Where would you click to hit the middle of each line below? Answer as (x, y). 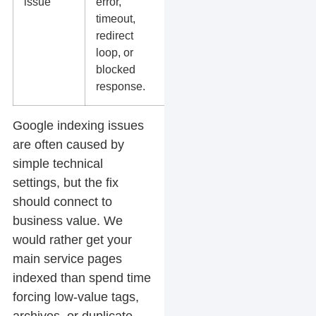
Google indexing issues (78, 126)
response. (120, 86)
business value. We (67, 221)
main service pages (67, 259)
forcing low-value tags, (75, 297)
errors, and (206, 19)
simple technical (57, 164)
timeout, (115, 19)
